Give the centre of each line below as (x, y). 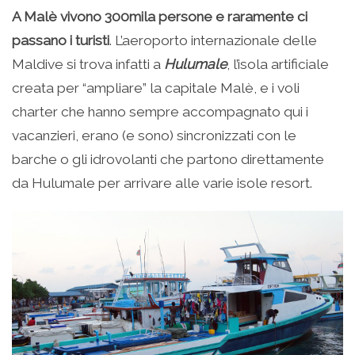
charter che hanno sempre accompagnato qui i (160, 112)
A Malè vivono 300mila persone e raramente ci (160, 17)
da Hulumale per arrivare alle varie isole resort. (162, 183)
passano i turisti (61, 41)
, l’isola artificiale (278, 65)
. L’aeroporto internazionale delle (213, 41)
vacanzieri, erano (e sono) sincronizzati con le (154, 136)
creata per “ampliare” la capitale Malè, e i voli (156, 88)
